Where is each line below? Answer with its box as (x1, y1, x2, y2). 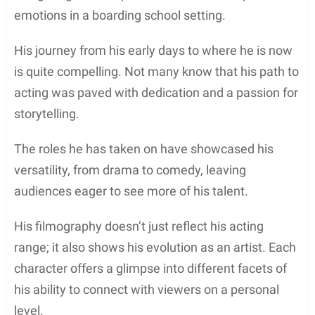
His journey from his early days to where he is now (14, 42, 292, 58)
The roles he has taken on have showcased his (14, 141, 274, 156)
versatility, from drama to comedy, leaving (14, 162, 246, 177)
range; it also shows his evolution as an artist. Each (14, 239, 296, 255)
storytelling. (14, 105, 79, 121)
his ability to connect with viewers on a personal (14, 281, 279, 297)
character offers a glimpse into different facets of (14, 260, 287, 276)
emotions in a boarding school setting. (14, 7, 226, 22)
